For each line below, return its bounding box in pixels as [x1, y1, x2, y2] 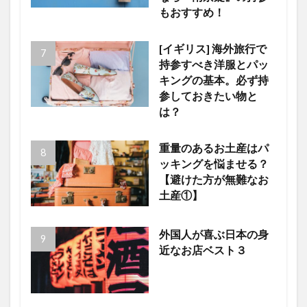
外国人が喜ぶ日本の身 [158, 228, 269, 241]
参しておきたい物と [158, 89, 258, 102]
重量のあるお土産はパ [158, 141, 269, 154]
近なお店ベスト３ [158, 244, 247, 257]
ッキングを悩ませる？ [158, 157, 269, 170]
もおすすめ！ [158, 5, 225, 19]
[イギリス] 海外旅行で [158, 42, 267, 55]
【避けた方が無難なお [158, 173, 269, 186]
